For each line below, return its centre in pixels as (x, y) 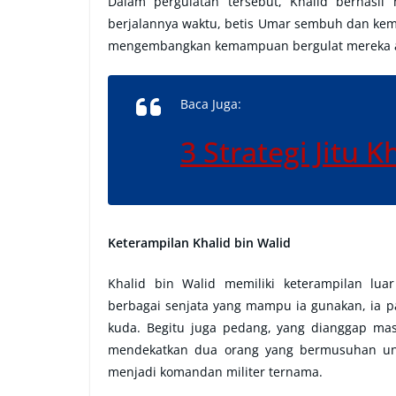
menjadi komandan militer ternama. (215, 372)
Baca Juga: (211, 104)
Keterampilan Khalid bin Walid (199, 243)
